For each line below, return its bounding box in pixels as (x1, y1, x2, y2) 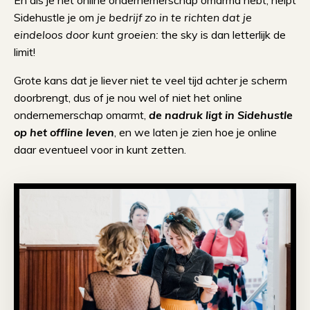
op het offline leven (14, 125, 114, 140)
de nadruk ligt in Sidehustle (149, 108, 293, 122)
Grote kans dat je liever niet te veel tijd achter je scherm (14, 73, 287, 88)
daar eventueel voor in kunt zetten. (14, 143, 186, 157)
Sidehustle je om (14, 10, 94, 25)
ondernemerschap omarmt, (14, 108, 146, 122)
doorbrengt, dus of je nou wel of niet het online (14, 91, 242, 105)
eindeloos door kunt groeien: (14, 28, 158, 42)
